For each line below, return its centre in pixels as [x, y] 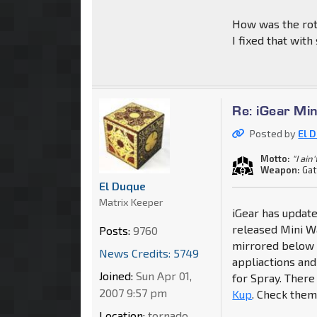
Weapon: [281, 170]
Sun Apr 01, [162, 275]
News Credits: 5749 [149, 253]
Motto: [276, 159]
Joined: [116, 275]
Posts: [115, 230]
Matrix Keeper [131, 202]
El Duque [122, 185]
